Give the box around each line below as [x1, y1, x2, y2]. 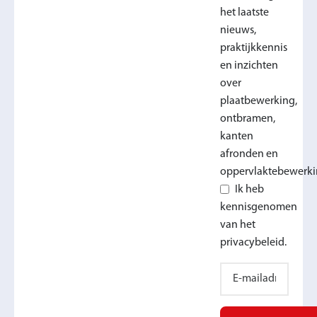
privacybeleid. [219, 236, 287, 248]
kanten [219, 130, 253, 142]
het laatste [219, 6, 269, 18]
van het [219, 219, 255, 231]
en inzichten [219, 59, 278, 71]
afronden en [219, 148, 278, 160]
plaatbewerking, [219, 95, 297, 107]
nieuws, [219, 24, 256, 36]
